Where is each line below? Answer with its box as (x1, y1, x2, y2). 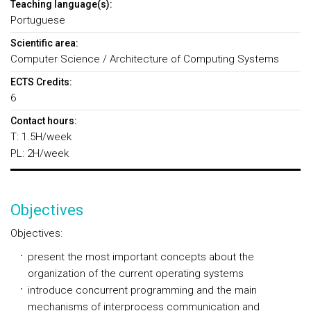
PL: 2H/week (10, 147, 69, 160)
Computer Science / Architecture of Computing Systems (10, 53, 279, 65)
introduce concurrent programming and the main (28, 284, 257, 296)
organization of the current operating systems (28, 267, 244, 280)
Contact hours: (10, 115, 77, 126)
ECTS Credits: (10, 76, 72, 87)
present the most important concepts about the (28, 251, 254, 263)
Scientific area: (10, 37, 78, 49)
